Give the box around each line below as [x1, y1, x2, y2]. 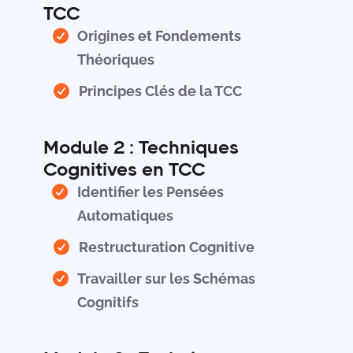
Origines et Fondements [77, 28, 242, 45]
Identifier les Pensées [76, 184, 224, 201]
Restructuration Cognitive [79, 239, 255, 256]
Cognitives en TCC [43, 158, 206, 181]
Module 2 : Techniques [43, 136, 239, 159]
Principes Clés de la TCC [79, 83, 242, 100]
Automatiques [76, 207, 173, 225]
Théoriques [77, 51, 155, 69]
